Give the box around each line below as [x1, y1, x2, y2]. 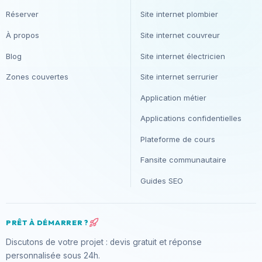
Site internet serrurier [140, 72, 218, 82]
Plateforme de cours [140, 134, 215, 144]
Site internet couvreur [140, 30, 220, 40]
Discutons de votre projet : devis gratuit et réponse [6, 237, 202, 247]
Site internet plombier [140, 9, 218, 19]
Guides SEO [140, 175, 183, 185]
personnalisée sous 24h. [6, 250, 100, 260]
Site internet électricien [140, 51, 225, 61]
